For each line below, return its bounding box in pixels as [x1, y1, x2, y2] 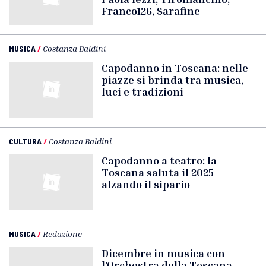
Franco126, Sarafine [102, 4, 200, 17]
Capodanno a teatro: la [102, 154, 217, 167]
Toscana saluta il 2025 [102, 166, 214, 179]
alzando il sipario [102, 178, 190, 191]
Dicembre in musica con [102, 246, 225, 259]
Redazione [43, 229, 82, 239]
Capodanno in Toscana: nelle [102, 61, 248, 74]
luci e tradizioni [102, 85, 183, 98]
